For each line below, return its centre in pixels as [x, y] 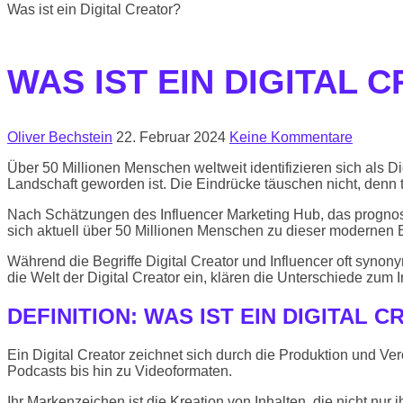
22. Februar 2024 [171, 138]
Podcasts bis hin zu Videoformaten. [120, 372]
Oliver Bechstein [60, 138]
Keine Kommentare [291, 138]
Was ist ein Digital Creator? [94, 10]
